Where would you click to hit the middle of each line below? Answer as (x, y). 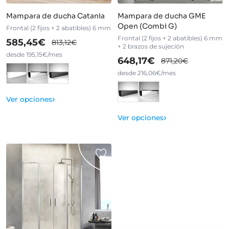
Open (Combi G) (147, 26)
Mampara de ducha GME (161, 16)
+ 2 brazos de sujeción (151, 46)
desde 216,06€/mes (146, 73)
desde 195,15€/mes (34, 54)
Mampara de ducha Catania (55, 16)
